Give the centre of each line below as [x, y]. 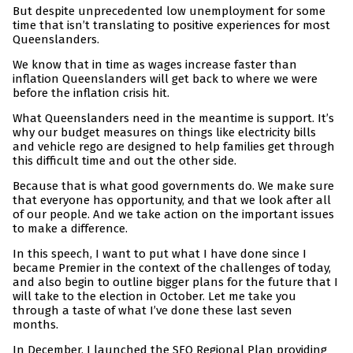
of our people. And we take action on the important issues [173, 215]
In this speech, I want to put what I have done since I [160, 254]
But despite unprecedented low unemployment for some [169, 11]
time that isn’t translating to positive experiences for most [171, 26]
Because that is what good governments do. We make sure [173, 186]
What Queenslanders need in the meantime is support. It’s [173, 119]
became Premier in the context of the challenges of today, [172, 268]
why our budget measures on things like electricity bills [164, 133]
